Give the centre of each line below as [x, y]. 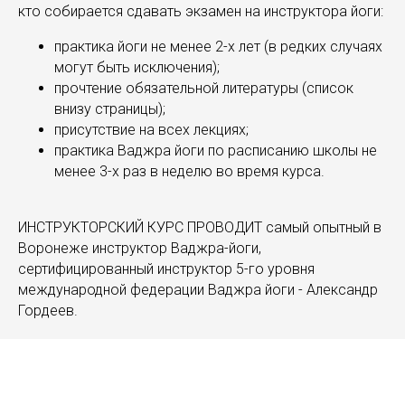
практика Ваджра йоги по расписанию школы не [216, 151]
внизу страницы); [110, 109]
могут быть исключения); [137, 68]
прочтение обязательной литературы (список [204, 89]
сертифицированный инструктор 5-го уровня [166, 269]
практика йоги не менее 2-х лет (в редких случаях [218, 47]
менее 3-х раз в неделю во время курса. [189, 172]
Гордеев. [48, 311]
